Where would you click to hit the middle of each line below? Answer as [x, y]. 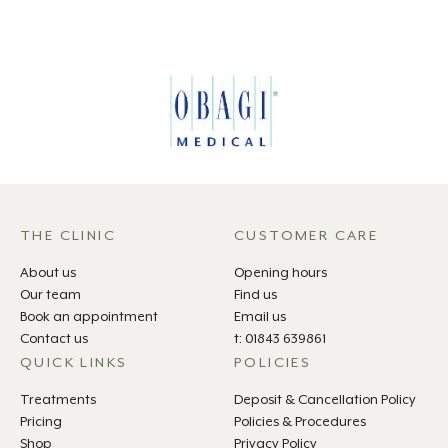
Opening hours [280, 273]
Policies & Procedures [300, 422]
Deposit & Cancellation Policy [325, 400]
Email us [260, 317]
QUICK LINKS [74, 362]
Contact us [54, 339]
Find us [255, 295]
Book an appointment [89, 317]
